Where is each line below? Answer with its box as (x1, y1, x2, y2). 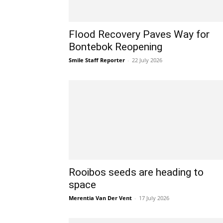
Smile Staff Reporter (69, 56, 125, 64)
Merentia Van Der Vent (69, 194, 132, 202)
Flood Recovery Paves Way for (69, 28, 210, 40)
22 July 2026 (132, 56, 162, 64)
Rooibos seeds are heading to (69, 166, 204, 178)
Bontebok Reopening (69, 41, 162, 53)
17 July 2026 (139, 194, 169, 202)
